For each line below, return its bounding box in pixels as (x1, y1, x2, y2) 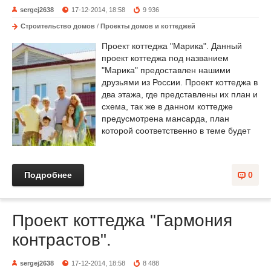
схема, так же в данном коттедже (102, 101, 233, 111)
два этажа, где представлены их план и (102, 89, 258, 99)
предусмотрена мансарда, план (102, 113, 229, 123)
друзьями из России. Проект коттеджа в (102, 77, 258, 87)
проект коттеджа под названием (102, 53, 229, 63)
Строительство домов (21, 22, 95, 30)
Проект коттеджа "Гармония (12, 211, 232, 230)
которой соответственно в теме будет (102, 125, 250, 135)
